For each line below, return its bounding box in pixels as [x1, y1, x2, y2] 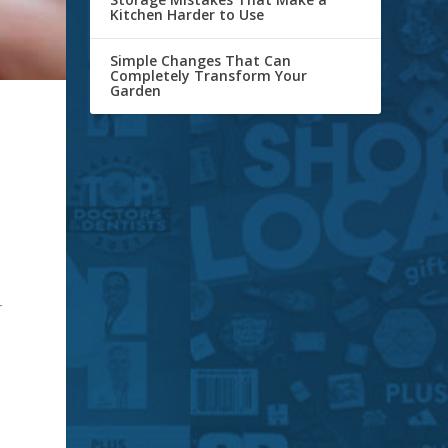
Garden [110, 81, 162, 101]
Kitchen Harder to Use [110, 5, 265, 25]
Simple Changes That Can [110, 51, 292, 71]
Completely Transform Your [110, 66, 308, 86]
